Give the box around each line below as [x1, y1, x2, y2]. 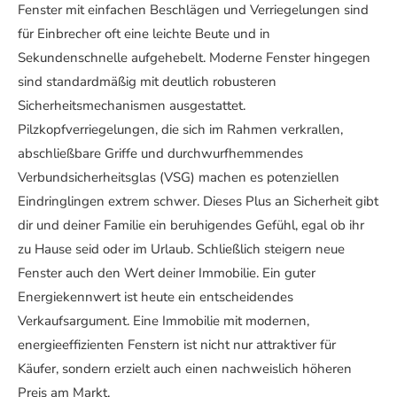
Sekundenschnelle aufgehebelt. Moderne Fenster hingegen [18, 49, 370, 67]
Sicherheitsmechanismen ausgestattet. [18, 97, 245, 115]
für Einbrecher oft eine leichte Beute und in [18, 25, 270, 43]
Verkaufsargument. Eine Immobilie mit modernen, [18, 312, 309, 331]
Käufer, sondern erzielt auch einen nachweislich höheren [18, 360, 352, 378]
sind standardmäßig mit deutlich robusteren [18, 73, 276, 91]
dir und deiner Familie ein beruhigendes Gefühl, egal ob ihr [18, 216, 364, 235]
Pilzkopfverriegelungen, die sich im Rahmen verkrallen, [18, 121, 343, 139]
